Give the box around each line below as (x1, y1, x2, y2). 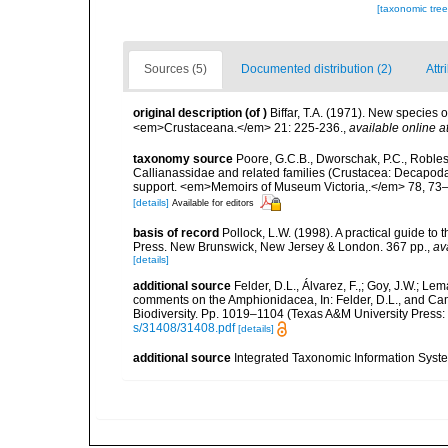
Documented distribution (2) (241, 62, 392, 76)
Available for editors (172, 197, 254, 208)
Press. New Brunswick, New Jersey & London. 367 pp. (133, 240, 427, 254)
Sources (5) (144, 62, 207, 76)
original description (133, 106, 242, 120)
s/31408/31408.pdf (133, 321, 235, 335)
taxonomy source (133, 152, 233, 166)
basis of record (133, 226, 219, 240)
